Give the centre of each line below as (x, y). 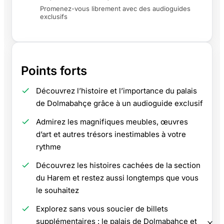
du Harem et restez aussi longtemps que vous (117, 177)
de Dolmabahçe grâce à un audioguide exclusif (119, 103)
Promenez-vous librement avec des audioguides (115, 8)
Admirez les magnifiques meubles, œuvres (112, 121)
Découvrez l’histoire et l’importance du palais (116, 90)
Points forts (54, 70)
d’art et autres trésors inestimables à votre (111, 134)
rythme (48, 146)
